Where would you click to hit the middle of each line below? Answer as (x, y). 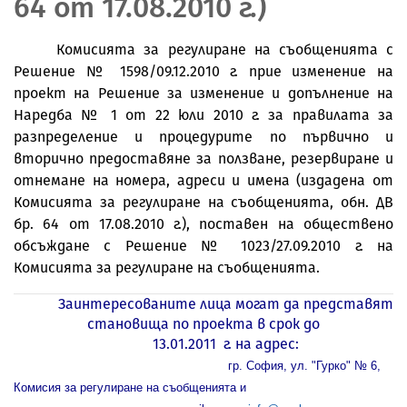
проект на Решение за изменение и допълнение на (203, 93)
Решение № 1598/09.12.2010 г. (126, 71)
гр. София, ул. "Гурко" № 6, (197, 365)
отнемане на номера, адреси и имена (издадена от (203, 180)
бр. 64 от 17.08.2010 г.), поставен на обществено (203, 223)
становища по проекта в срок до (203, 323)
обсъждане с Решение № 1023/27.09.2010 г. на (203, 245)
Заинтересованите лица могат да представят (225, 303)
